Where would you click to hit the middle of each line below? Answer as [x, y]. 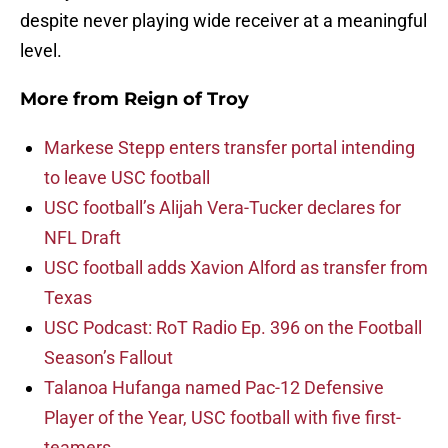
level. [41, 51]
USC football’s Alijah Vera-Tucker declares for [222, 208]
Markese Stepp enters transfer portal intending [229, 148]
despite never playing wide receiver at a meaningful [223, 21]
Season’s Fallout [108, 358]
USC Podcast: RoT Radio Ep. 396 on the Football [233, 328]
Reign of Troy [186, 99]
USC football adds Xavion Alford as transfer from [236, 268]
